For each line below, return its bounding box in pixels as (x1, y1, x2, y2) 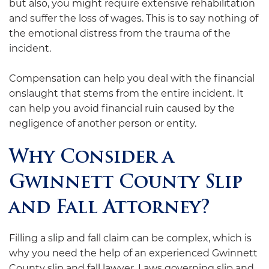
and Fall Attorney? (9, 199, 210, 218)
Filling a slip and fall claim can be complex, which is (9, 232, 252, 244)
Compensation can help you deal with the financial (9, 73, 255, 84)
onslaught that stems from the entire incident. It (9, 88, 244, 99)
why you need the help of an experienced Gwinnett (9, 247, 258, 259)
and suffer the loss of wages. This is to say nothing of (9, 13, 258, 24)
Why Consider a (9, 149, 174, 168)
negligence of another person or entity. (9, 118, 199, 129)
